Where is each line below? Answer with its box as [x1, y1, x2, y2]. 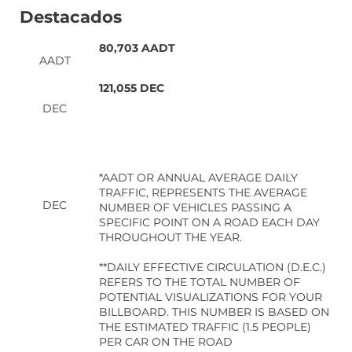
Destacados [20, 5, 123, 27]
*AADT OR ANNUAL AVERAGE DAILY [98, 170, 298, 185]
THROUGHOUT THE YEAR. [98, 230, 242, 245]
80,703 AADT [98, 41, 175, 56]
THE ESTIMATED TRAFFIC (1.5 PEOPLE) [98, 320, 311, 335]
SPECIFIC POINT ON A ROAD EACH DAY [98, 215, 320, 230]
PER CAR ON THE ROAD [98, 335, 233, 350]
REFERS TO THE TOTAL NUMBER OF [98, 275, 300, 290]
